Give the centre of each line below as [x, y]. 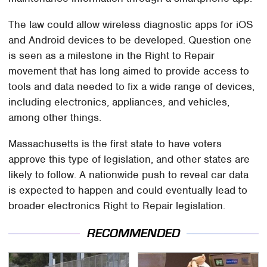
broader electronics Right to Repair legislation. [117, 205]
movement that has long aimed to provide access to [129, 71]
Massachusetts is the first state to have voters [115, 143]
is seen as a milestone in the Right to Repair [112, 55]
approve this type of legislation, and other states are [129, 159]
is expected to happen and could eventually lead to [128, 190]
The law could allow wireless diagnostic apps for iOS [131, 24]
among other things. [55, 117]
